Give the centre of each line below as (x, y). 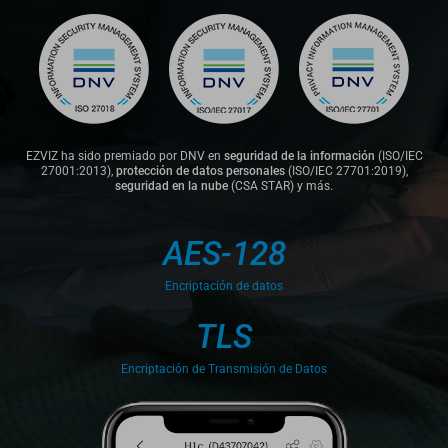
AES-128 (224, 253)
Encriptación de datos (224, 286)
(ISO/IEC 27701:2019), (346, 170)
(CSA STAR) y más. (280, 185)
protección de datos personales (200, 170)
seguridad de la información (299, 155)
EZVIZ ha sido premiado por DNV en (124, 155)
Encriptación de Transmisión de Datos (224, 369)
